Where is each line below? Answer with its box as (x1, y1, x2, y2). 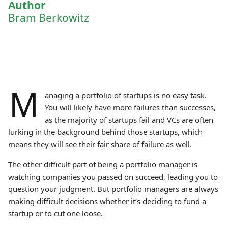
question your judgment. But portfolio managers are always (8, 184, 218, 194)
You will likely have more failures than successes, (44, 102, 216, 112)
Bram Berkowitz (8, 11, 89, 25)
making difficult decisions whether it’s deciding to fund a (8, 196, 206, 206)
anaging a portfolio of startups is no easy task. (44, 90, 207, 100)
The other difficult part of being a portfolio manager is (8, 159, 197, 169)
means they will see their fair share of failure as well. (8, 139, 194, 149)
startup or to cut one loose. (8, 208, 105, 218)
